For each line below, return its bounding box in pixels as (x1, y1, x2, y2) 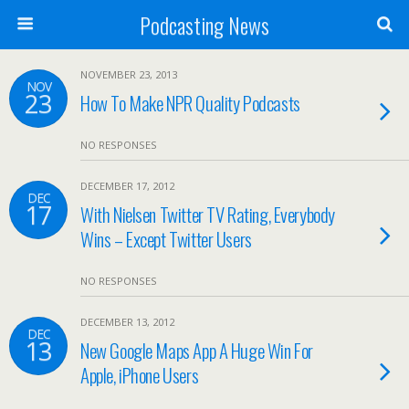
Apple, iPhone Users (80, 361, 199, 389)
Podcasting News (140, 8, 269, 41)
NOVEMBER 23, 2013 (80, 68, 177, 81)
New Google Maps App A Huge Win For (80, 336, 313, 364)
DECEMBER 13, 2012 (80, 315, 174, 329)
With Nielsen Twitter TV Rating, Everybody (80, 200, 335, 228)
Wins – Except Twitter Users (80, 225, 252, 253)
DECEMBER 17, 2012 (80, 179, 174, 193)
